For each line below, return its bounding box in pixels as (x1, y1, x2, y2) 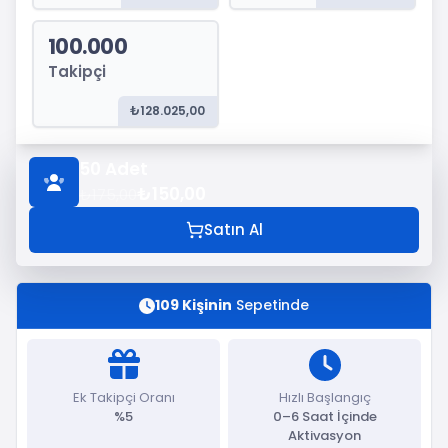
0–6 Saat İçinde (272, 407, 377, 426)
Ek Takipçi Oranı (72, 388, 175, 407)
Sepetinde (232, 295, 309, 315)
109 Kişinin (155, 295, 232, 315)
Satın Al (203, 219, 263, 240)
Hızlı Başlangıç (278, 388, 371, 407)
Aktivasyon (288, 426, 361, 445)
